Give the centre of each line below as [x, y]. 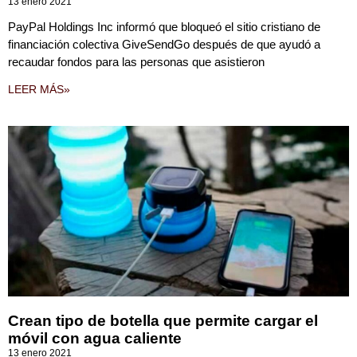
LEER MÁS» [39, 89]
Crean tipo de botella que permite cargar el [163, 321]
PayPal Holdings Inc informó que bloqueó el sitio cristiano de [164, 27]
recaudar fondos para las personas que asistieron [136, 62]
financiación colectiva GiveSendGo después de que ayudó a [164, 44]
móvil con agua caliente [95, 338]
